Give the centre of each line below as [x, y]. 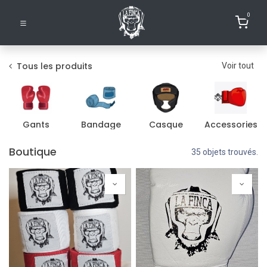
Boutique [33, 152]
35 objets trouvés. [225, 152]
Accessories [231, 125]
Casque [166, 125]
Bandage [101, 125]
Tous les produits [55, 66]
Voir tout [239, 66]
